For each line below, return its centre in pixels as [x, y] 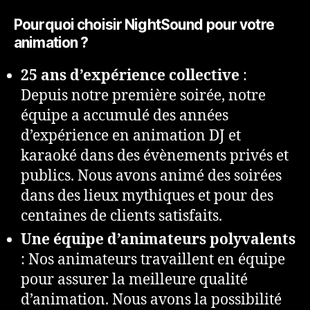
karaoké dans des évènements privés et [155, 156]
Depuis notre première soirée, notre [143, 96]
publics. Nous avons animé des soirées [151, 176]
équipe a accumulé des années [125, 116]
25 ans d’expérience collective [130, 76]
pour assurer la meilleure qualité [134, 280]
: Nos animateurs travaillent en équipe [153, 260]
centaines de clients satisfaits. [121, 217]
